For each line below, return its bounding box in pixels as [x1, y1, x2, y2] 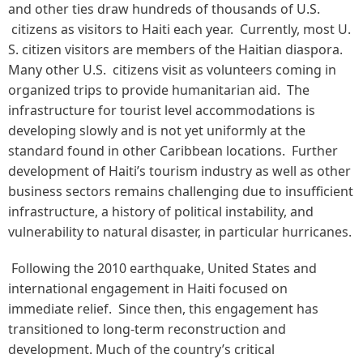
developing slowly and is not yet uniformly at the [8, 122, 305, 139]
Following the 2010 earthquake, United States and [8, 259, 317, 277]
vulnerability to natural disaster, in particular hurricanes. [8, 223, 352, 241]
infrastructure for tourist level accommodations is [8, 101, 315, 119]
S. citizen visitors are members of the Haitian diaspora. [8, 41, 346, 58]
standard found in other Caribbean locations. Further [8, 142, 338, 160]
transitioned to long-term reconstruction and [8, 320, 286, 338]
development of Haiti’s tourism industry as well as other [8, 162, 351, 180]
